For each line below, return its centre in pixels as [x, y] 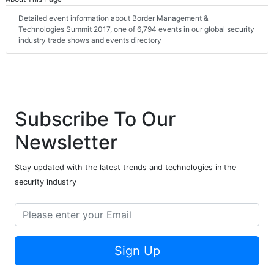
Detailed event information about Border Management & [113, 18]
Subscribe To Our [95, 119]
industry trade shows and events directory [90, 40]
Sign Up [137, 251]
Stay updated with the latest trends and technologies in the [125, 168]
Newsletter [66, 143]
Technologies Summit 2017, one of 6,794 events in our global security [136, 29]
